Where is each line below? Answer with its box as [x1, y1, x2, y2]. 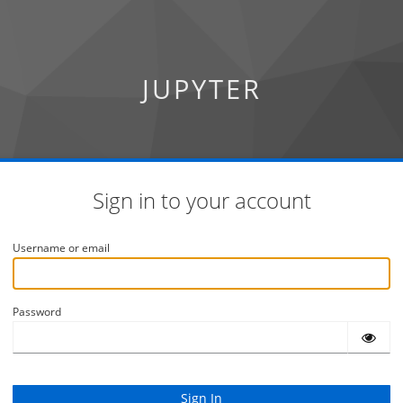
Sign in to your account [92, 185, 311, 215]
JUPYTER [141, 71, 262, 106]
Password [13, 304, 61, 319]
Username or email [13, 240, 110, 255]
